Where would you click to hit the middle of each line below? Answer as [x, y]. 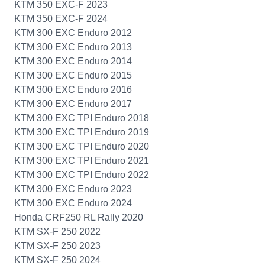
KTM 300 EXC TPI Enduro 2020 [82, 146]
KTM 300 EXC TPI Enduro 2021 [82, 161]
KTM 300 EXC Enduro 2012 [73, 33]
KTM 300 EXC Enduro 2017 [73, 104]
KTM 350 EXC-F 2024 [61, 19]
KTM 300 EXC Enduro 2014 [73, 61]
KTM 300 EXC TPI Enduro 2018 [82, 118]
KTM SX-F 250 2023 [57, 246]
